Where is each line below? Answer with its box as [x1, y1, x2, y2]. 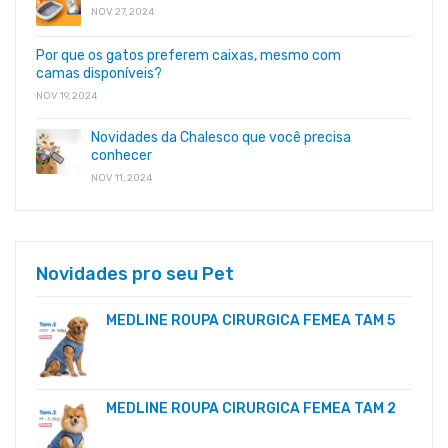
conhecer [91, 147, 152, 165]
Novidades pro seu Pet [36, 263, 234, 286]
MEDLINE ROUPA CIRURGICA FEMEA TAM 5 [106, 312, 395, 330]
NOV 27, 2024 [91, 6, 154, 19]
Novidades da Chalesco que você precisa [91, 129, 351, 147]
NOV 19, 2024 [36, 90, 97, 103]
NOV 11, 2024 [91, 172, 152, 185]
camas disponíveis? [36, 65, 162, 83]
